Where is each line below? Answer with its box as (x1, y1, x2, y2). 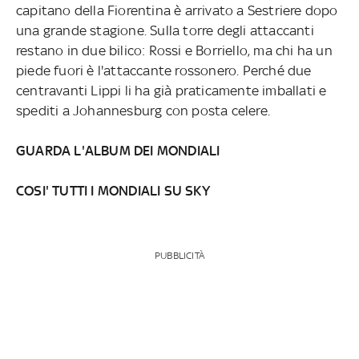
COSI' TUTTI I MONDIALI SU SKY (15, 182, 210, 199)
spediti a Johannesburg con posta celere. (15, 102, 270, 119)
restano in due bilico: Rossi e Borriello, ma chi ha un (15, 42, 333, 58)
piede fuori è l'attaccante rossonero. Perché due (15, 62, 312, 79)
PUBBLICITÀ (154, 249, 204, 261)
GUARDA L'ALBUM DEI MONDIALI (15, 142, 220, 159)
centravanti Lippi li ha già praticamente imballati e (15, 82, 327, 99)
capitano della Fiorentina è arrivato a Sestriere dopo (15, 2, 338, 18)
